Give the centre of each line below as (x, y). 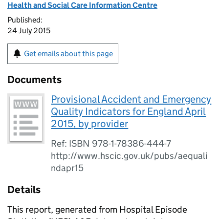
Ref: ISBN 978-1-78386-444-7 (111, 143)
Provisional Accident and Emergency (131, 99)
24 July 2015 (29, 31)
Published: (25, 20)
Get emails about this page (68, 54)
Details (24, 190)
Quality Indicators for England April (129, 111)
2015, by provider (90, 124)
